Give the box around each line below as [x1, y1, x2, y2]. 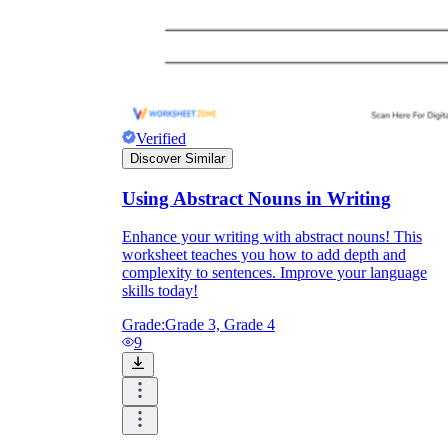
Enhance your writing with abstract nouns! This [122, 228, 422, 246]
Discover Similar [130, 150, 225, 166]
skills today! [122, 282, 198, 300]
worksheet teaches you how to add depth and [122, 246, 406, 264]
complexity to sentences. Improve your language [122, 264, 427, 282]
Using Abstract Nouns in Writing [122, 187, 391, 209]
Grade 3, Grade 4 [165, 316, 275, 334]
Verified [136, 129, 186, 147]
